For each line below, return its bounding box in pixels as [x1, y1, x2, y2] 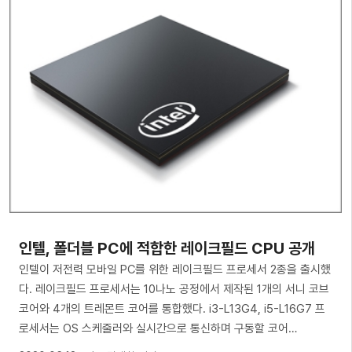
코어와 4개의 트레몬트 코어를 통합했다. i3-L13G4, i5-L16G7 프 [19, 301, 325, 316]
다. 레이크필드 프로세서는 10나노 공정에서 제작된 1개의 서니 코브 [19, 281, 329, 296]
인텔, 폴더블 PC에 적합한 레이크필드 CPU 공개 [19, 238, 315, 258]
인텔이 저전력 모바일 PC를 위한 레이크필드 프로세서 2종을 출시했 [19, 262, 331, 277]
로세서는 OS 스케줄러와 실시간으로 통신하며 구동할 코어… [19, 321, 297, 335]
